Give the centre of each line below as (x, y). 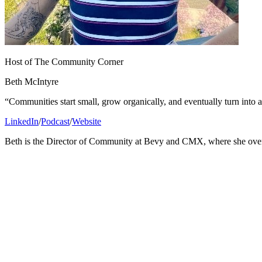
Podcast (55, 122)
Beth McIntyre (32, 82)
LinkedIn (22, 122)
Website (87, 122)
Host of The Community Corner (64, 62)
